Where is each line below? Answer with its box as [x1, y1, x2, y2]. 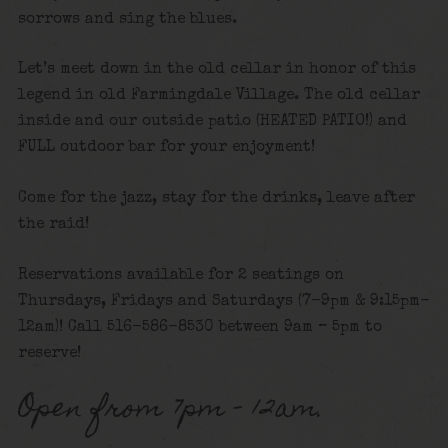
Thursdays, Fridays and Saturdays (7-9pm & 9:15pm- [17, 293, 430, 310]
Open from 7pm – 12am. [17, 384, 324, 438]
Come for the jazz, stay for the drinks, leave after [17, 191, 415, 207]
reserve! [17, 345, 81, 362]
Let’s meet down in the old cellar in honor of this [17, 62, 416, 79]
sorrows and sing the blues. [17, 11, 237, 28]
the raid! [17, 217, 89, 233]
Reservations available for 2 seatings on [17, 267, 344, 284]
